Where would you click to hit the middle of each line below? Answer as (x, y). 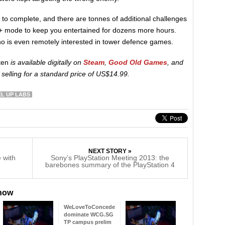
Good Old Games (138, 62)
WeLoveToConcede (89, 207)
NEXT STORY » (110, 151)
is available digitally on (47, 62)
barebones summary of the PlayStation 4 (110, 164)
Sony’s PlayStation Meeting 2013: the (110, 157)
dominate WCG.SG (89, 214)
